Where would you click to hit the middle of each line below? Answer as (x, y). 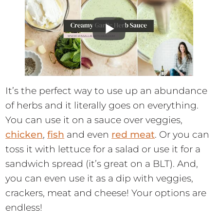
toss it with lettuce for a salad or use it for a (103, 149)
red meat (133, 135)
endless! (24, 208)
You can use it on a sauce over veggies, (94, 120)
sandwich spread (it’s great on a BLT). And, (102, 164)
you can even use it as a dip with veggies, (100, 179)
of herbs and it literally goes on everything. (102, 106)
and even (88, 135)
